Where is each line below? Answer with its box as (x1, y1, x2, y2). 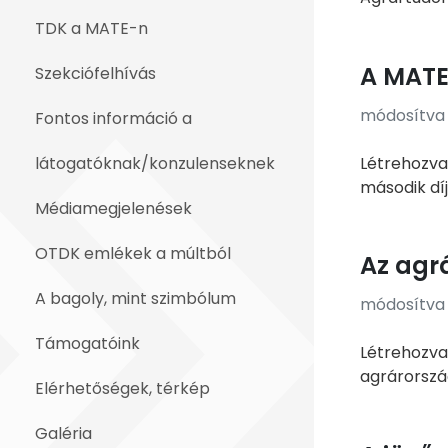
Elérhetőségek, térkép (35, 377, 210, 400)
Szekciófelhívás (35, 62, 156, 85)
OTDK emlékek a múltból (35, 242, 231, 265)
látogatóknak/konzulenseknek (35, 152, 275, 175)
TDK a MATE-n (35, 17, 148, 40)
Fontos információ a (35, 107, 192, 130)
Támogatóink (35, 332, 140, 355)
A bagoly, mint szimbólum (35, 287, 236, 310)
